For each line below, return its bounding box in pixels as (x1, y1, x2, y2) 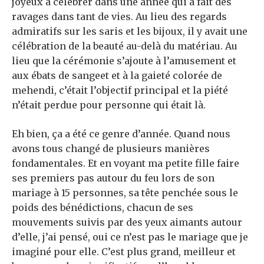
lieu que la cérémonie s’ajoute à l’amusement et (12, 55, 236, 67)
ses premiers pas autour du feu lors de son (12, 172, 214, 184)
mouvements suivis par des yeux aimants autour (12, 216, 242, 229)
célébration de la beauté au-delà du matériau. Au (12, 40, 237, 52)
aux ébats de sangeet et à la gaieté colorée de (12, 70, 222, 82)
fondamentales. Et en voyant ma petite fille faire (12, 157, 239, 170)
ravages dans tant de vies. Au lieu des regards (12, 11, 227, 23)
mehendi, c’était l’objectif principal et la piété (12, 84, 228, 97)
